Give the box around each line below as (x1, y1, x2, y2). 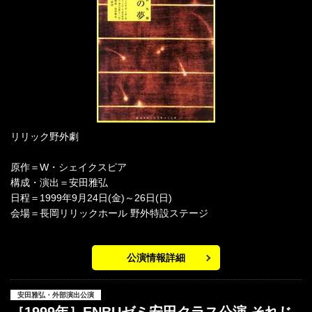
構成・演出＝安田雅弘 (10, 177, 108, 189)
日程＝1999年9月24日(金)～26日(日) (10, 192, 172, 204)
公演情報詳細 (127, 252, 185, 264)
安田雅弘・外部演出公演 (17, 291, 94, 299)
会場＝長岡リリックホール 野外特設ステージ (10, 208, 208, 219)
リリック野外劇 (10, 131, 79, 143)
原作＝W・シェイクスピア (10, 162, 127, 173)
